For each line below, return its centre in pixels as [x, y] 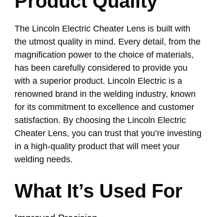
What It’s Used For [99, 191]
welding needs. [44, 159]
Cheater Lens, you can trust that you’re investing [108, 133]
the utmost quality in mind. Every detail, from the [108, 41]
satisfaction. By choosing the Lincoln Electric [100, 120]
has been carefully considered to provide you [101, 68]
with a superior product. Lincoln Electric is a [98, 81]
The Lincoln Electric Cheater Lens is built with [102, 28]
